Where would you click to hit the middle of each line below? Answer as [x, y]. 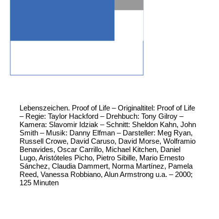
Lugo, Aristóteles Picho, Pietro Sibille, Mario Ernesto [102, 158]
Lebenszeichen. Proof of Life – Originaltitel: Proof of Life [107, 108]
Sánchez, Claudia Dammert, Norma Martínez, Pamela [106, 166]
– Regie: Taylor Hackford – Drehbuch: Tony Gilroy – [101, 116]
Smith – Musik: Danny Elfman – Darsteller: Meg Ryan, [106, 133]
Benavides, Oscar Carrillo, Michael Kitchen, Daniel [100, 150]
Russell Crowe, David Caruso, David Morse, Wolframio [108, 141]
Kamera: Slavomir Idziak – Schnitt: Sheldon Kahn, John [108, 125]
